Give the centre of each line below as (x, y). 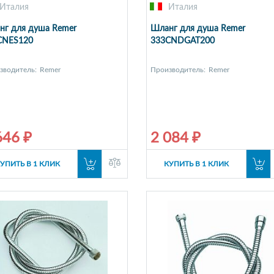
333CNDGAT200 (182, 41)
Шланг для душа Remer (198, 29)
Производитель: (178, 70)
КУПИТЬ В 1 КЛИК (196, 164)
